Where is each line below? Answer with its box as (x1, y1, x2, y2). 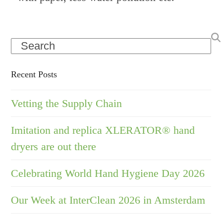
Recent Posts (11, 69, 57, 80)
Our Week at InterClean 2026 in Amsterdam (11, 194, 206, 207)
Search (10, 39, 41, 52)
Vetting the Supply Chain (11, 97, 122, 110)
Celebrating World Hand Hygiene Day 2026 (11, 167, 205, 180)
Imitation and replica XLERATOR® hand (11, 124, 195, 137)
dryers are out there (11, 140, 97, 153)
